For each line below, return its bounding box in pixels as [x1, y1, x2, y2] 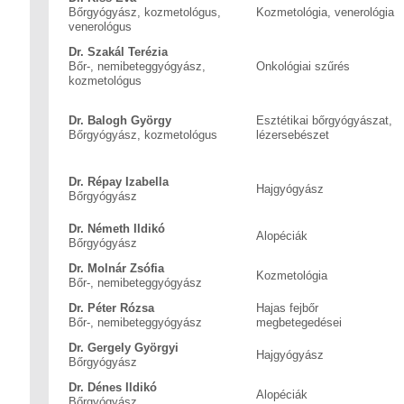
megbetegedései [256, 316, 342, 329]
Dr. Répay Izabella [69, 175, 169, 188]
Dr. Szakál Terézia [69, 45, 168, 59]
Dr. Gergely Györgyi [69, 341, 179, 354]
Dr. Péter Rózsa [69, 301, 154, 315]
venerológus [69, 20, 132, 33]
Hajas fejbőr [256, 301, 318, 315]
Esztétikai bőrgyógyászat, [256, 114, 392, 127]
